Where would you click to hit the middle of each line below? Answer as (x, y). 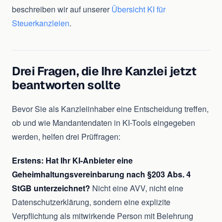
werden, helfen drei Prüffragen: (66, 137)
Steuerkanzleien (41, 23)
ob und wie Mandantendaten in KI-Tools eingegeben (104, 123)
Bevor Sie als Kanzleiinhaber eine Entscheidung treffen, (110, 109)
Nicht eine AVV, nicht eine (137, 188)
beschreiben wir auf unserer (62, 9)
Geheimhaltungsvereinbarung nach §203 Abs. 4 (101, 174)
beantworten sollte (66, 85)
